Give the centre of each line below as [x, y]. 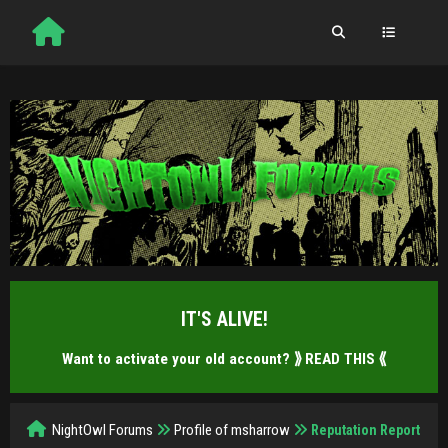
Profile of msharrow [232, 429]
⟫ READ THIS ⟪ [340, 358]
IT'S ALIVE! [224, 319]
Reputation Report [365, 429]
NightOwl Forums [102, 429]
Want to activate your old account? [178, 358]
